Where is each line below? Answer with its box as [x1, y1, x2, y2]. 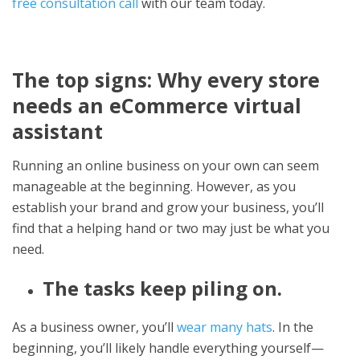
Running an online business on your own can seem [12, 156, 319, 174]
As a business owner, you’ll [12, 317, 177, 336]
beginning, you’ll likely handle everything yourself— [12, 338, 324, 357]
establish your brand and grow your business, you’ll [12, 198, 324, 216]
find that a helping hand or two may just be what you [12, 219, 329, 237]
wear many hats [177, 317, 272, 336]
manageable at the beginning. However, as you [12, 177, 296, 195]
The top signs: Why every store [12, 65, 320, 93]
